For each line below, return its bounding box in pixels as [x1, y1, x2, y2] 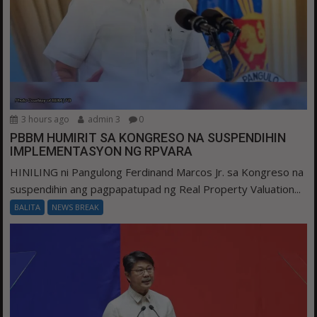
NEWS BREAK [52, 201, 100, 212]
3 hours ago [19, 113, 70, 125]
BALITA [14, 201, 41, 212]
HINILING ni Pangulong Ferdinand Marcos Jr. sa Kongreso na [10, 164, 304, 179]
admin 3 [86, 113, 121, 125]
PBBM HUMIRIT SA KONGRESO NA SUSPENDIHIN [10, 129, 287, 145]
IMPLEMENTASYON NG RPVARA [10, 143, 193, 158]
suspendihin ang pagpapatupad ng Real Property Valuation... [10, 181, 301, 196]
